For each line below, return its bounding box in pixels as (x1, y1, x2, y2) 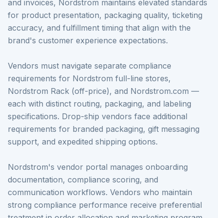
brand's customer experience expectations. (8, 36, 168, 45)
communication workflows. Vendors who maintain (8, 187, 192, 197)
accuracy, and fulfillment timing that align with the (8, 23, 191, 33)
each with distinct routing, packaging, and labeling (8, 99, 191, 109)
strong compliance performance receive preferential (8, 200, 202, 210)
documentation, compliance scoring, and (8, 175, 158, 184)
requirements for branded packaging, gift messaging (8, 124, 200, 134)
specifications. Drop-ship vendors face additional (8, 111, 187, 121)
